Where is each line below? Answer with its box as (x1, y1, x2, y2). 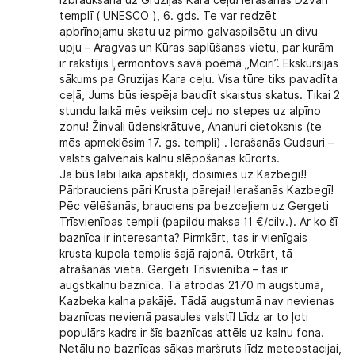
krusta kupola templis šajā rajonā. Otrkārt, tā (59, 247, 293, 261)
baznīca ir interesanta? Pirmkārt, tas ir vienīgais (59, 231, 308, 245)
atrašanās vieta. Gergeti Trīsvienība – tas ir (59, 263, 288, 277)
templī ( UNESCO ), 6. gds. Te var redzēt (59, 10, 277, 23)
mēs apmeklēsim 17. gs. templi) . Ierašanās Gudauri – (59, 136, 334, 150)
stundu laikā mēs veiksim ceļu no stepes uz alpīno (59, 105, 322, 118)
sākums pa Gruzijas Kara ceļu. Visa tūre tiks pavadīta (59, 73, 338, 86)
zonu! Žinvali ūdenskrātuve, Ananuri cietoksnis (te (59, 120, 323, 134)
